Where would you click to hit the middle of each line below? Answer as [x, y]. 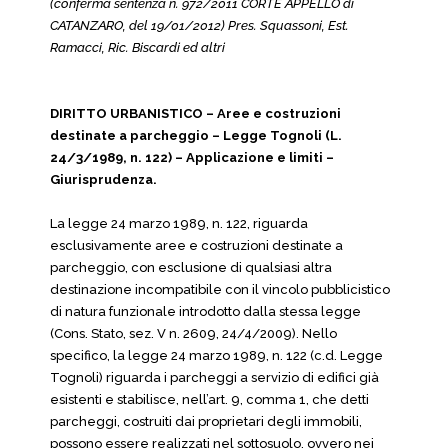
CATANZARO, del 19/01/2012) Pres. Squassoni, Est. [199, 25]
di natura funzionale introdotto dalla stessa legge [205, 311]
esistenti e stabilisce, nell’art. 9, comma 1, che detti [209, 399]
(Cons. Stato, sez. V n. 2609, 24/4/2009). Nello [193, 333]
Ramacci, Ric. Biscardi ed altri [137, 47]
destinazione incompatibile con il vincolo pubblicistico [220, 289]
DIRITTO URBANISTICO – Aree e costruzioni [195, 113]
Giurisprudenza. [103, 179]
